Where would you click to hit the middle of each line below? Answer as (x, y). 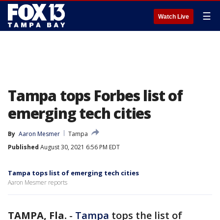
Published (23, 147)
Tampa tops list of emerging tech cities (73, 173)
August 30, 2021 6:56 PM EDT (79, 147)
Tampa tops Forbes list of (95, 96)
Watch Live (174, 17)
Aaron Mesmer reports (38, 182)
